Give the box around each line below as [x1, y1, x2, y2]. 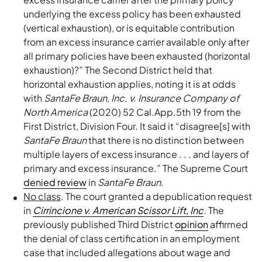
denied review [23, 176, 87, 188]
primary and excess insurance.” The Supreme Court [23, 162, 248, 174]
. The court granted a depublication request [61, 190, 252, 202]
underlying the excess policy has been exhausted [23, 8, 241, 20]
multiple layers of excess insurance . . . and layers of [23, 148, 249, 160]
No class [23, 190, 61, 202]
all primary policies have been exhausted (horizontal [23, 50, 250, 62]
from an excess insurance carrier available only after [23, 36, 249, 48]
